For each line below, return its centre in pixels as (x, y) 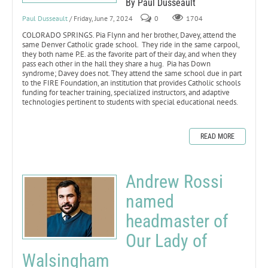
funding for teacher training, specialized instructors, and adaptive (126, 92)
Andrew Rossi (174, 181)
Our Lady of (167, 240)
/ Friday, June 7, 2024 (101, 18)
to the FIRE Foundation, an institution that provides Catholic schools (131, 83)
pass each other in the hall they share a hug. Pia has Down (116, 63)
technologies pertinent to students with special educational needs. (130, 102)
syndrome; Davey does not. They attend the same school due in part (132, 73)
